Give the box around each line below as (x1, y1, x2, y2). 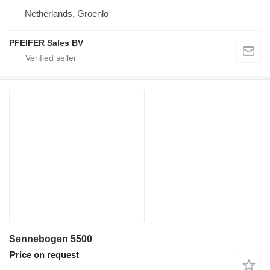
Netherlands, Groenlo (25, 8, 108, 19)
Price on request (10, 249, 79, 260)
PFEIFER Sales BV (9, 37, 83, 48)
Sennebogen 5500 (9, 233, 92, 244)
